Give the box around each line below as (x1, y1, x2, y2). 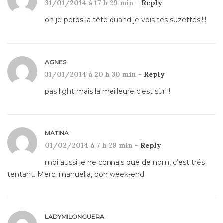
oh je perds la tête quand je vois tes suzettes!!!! (45, 15, 206, 25)
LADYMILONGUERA (45, 213, 104, 221)
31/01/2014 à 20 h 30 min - (45, 70, 144, 79)
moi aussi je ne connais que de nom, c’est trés (45, 158, 205, 167)
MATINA (45, 129, 69, 137)
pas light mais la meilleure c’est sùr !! (45, 87, 170, 96)
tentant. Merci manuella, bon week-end (7, 170, 144, 179)
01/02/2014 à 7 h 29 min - (45, 141, 140, 150)
